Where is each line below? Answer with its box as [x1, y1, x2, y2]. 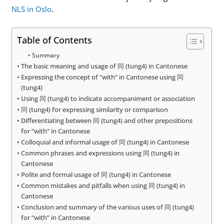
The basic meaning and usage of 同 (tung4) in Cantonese [21, 61, 188, 71]
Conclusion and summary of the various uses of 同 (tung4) [21, 202, 194, 212]
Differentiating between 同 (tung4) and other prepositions [21, 116, 193, 125]
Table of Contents [17, 33, 92, 46]
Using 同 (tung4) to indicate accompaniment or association [21, 94, 195, 103]
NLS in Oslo [11, 3, 52, 14]
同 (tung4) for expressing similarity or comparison [21, 105, 168, 114]
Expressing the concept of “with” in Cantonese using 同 [21, 72, 184, 82]
